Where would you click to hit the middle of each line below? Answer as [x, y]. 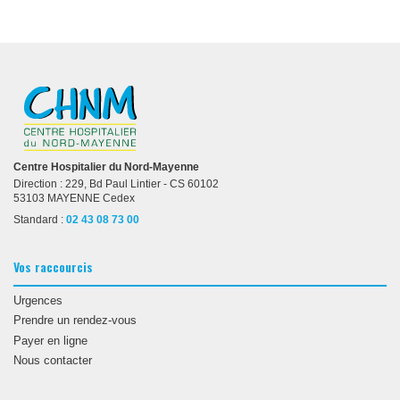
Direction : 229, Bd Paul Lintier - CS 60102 [116, 183]
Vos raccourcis [53, 266]
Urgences [38, 301]
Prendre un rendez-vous [75, 321]
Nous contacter [53, 361]
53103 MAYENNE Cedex [74, 198]
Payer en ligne [50, 340]
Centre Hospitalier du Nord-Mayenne [106, 167]
